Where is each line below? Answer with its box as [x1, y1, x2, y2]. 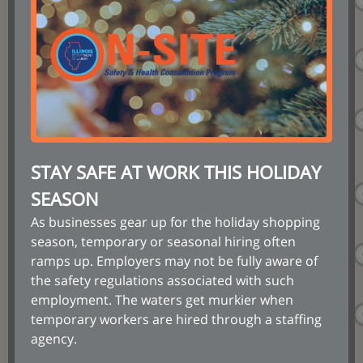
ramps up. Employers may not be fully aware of [31, 252, 318, 270]
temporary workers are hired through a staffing [31, 310, 322, 328]
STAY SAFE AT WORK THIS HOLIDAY [31, 160, 321, 184]
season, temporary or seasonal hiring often [31, 233, 296, 250]
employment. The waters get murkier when [31, 291, 293, 309]
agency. [31, 330, 80, 348]
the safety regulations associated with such [31, 271, 294, 289]
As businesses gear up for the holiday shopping [31, 213, 320, 231]
